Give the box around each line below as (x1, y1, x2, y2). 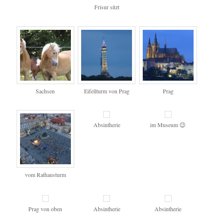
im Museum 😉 (150, 121, 186, 129)
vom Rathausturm (24, 171, 66, 178)
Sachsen (36, 87, 55, 95)
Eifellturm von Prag (84, 87, 130, 95)
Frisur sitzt (94, 3, 119, 11)
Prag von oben (28, 204, 63, 213)
